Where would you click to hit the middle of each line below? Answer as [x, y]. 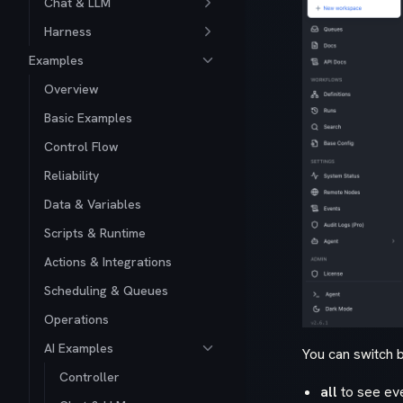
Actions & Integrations [108, 262]
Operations [76, 319]
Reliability [72, 175]
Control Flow [81, 147]
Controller [90, 377]
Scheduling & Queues [106, 291]
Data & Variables [93, 204]
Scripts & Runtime [95, 233]
